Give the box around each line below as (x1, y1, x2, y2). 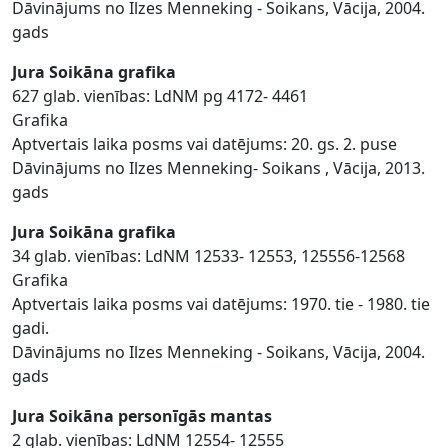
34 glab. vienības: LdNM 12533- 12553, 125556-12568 (12, 245, 405, 267)
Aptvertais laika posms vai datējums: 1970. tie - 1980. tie (12, 293, 430, 315)
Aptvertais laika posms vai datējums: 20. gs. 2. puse (12, 133, 397, 155)
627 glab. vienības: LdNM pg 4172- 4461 (12, 85, 308, 107)
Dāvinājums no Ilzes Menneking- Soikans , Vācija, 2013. (12, 157, 425, 179)
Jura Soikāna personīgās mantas (12, 405, 272, 427)
